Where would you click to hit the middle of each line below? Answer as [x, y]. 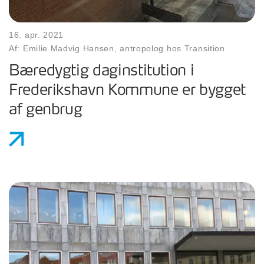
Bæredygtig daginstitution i [102, 71]
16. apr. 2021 [37, 35]
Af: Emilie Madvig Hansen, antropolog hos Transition [117, 49]
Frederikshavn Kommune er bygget [127, 91]
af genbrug [46, 110]
